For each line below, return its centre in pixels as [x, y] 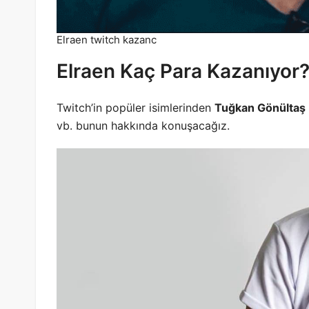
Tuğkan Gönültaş [260, 108]
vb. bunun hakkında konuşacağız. [143, 126]
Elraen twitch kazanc [107, 40]
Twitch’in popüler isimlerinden [136, 108]
